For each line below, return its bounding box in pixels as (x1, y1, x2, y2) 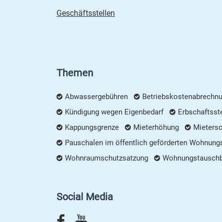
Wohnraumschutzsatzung (65, 154, 148, 163)
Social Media (56, 191, 113, 203)
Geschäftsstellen (56, 8, 115, 18)
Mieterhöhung (133, 123, 179, 132)
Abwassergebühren (65, 92, 128, 102)
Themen (56, 67, 93, 79)
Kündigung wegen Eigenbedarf (65, 108, 164, 117)
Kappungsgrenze (65, 123, 119, 132)
